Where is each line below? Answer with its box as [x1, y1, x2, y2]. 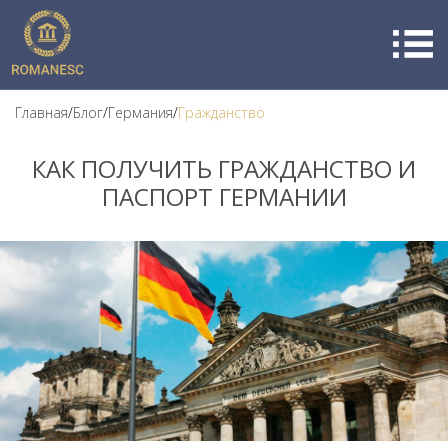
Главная [15, 103, 68, 122]
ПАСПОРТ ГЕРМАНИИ [101, 180, 347, 213]
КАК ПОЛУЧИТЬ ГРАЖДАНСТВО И [32, 152, 416, 185]
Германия [108, 103, 173, 122]
